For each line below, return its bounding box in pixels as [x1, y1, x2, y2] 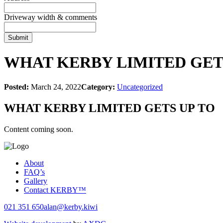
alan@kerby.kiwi [44, 202, 98, 211]
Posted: [4, 82, 29, 91]
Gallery [24, 176, 47, 185]
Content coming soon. [4, 124, 73, 133]
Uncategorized [117, 82, 163, 91]
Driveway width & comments [4, 13, 97, 21]
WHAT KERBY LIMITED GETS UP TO [4, 101, 215, 114]
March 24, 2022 [29, 82, 81, 91]
